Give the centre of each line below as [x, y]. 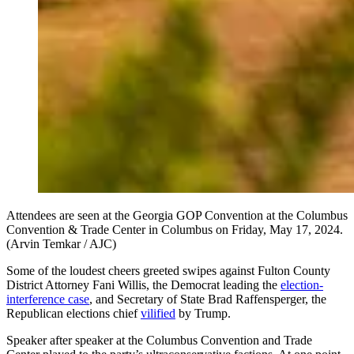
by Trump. [203, 313]
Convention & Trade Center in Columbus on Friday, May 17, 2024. [175, 229]
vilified [158, 313]
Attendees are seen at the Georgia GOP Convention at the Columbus [177, 215]
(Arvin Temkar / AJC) [61, 243]
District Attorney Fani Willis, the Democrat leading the [143, 284]
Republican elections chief [73, 313]
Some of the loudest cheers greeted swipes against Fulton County [168, 270]
